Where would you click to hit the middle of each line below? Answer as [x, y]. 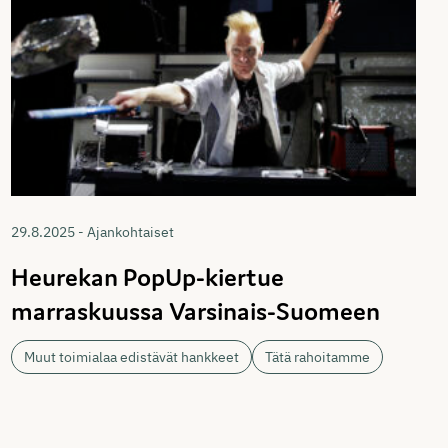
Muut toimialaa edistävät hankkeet [131, 356]
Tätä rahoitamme [317, 356]
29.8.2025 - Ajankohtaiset [92, 231]
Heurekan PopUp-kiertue [147, 276]
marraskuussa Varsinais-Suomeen [195, 310]
